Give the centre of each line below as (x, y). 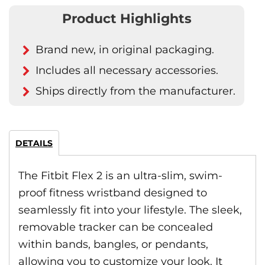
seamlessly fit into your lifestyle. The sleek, (130, 210)
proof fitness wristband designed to (113, 193)
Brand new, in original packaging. (125, 50)
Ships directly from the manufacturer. (135, 91)
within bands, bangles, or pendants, (113, 244)
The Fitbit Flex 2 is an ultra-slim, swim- (120, 176)
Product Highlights (127, 19)
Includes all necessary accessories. (127, 70)
